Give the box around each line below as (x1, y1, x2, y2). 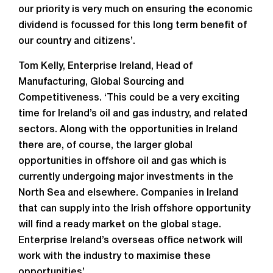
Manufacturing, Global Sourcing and (18, 78, 184, 87)
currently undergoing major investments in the (18, 173, 233, 182)
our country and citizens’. (18, 37, 135, 46)
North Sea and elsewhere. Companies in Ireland (18, 189, 238, 197)
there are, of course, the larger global (18, 141, 193, 150)
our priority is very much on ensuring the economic (18, 5, 252, 14)
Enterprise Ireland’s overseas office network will (18, 236, 243, 245)
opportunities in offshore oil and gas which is (18, 157, 227, 166)
